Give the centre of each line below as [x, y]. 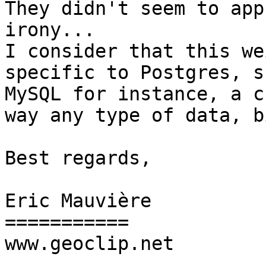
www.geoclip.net [89, 244]
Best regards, [78, 158]
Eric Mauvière [78, 201]
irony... [50, 30]
